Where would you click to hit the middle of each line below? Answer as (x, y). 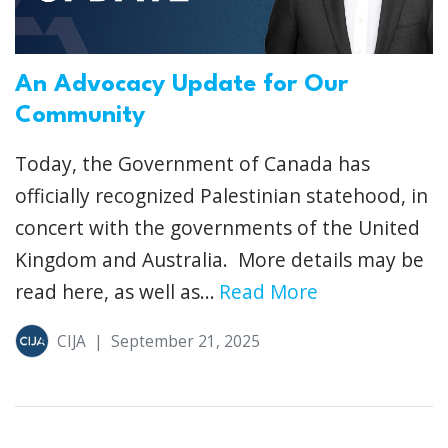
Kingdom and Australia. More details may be (219, 260)
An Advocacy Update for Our (181, 85)
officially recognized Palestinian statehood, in (221, 196)
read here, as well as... (115, 292)
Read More (268, 292)
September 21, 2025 (185, 341)
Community (80, 116)
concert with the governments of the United (217, 228)
